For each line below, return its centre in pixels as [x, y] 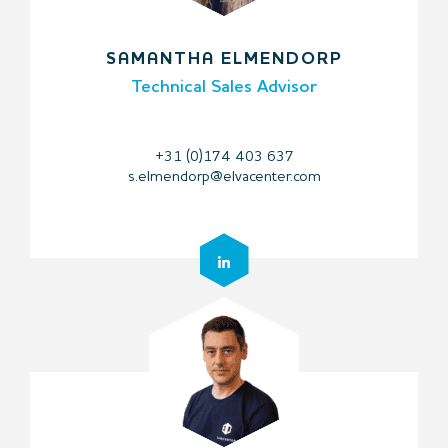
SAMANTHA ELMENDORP [224, 60]
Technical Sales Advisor [224, 87]
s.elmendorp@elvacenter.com [224, 178]
